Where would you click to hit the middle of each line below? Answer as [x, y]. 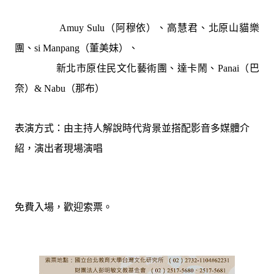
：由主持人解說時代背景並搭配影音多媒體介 [152, 128]
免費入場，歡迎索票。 [64, 206]
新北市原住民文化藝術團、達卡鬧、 [116, 68]
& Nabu [50, 88]
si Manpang [57, 48]
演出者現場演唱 [68, 148]
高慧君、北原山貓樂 [213, 27]
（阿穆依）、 [136, 27]
